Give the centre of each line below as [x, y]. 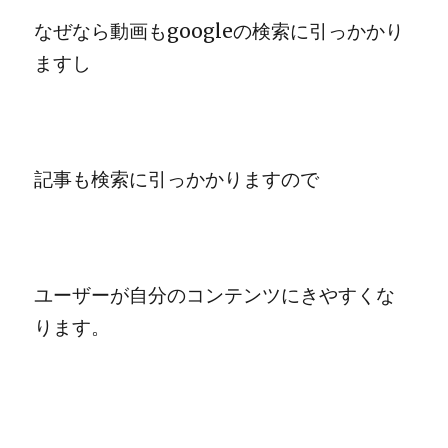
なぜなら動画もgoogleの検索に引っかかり [219, 31]
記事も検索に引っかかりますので [177, 179]
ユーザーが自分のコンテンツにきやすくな [215, 295]
